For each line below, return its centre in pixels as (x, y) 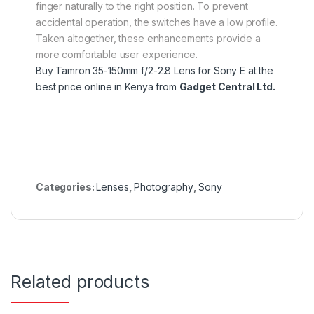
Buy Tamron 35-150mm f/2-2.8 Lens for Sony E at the (155, 70)
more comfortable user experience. (117, 54)
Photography (164, 186)
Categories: (66, 186)
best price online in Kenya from (108, 86)
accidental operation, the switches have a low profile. (157, 22)
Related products (80, 281)
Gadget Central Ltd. (227, 86)
